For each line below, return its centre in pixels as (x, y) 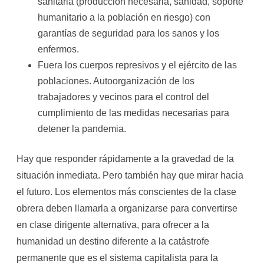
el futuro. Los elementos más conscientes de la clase (126, 192)
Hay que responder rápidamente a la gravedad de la (125, 159)
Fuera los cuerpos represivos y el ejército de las (137, 65)
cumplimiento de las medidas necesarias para (133, 113)
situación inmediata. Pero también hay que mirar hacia (130, 175)
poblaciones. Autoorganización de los (116, 81)
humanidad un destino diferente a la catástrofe (113, 241)
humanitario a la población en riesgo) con (124, 17)
